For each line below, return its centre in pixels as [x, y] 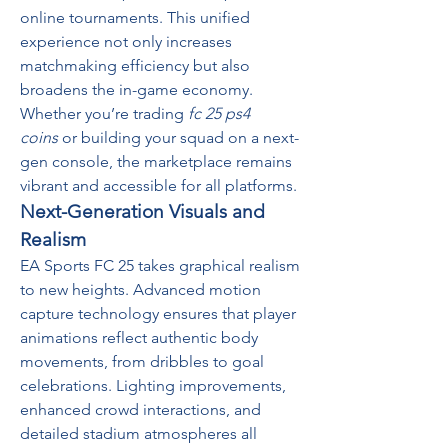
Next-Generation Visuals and [142, 211]
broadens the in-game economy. [136, 89]
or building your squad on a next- [178, 137]
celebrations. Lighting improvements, [153, 385]
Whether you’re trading [104, 113]
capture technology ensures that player [158, 313]
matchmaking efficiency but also [135, 65]
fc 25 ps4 [219, 113]
